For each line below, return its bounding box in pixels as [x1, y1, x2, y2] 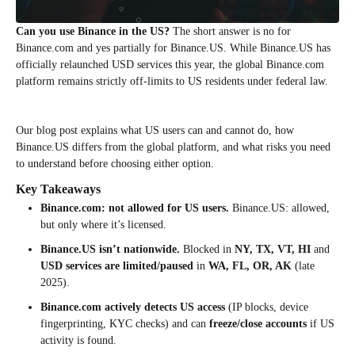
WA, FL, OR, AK [208, 260, 292, 273]
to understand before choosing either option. [16, 158, 214, 170]
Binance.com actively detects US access [40, 301, 225, 314]
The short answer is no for [173, 25, 291, 38]
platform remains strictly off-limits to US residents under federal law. [16, 75, 331, 88]
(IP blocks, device [225, 301, 308, 314]
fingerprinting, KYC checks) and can [40, 318, 209, 330]
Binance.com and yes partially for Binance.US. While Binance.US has [16, 42, 330, 55]
